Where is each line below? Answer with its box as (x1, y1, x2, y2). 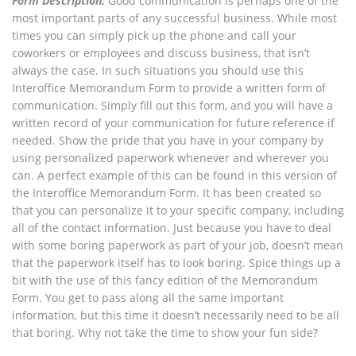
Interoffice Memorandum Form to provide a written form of (12, 80, 326, 95)
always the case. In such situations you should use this (12, 63, 304, 78)
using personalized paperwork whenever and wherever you (12, 150, 329, 165)
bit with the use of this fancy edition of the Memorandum (12, 273, 318, 288)
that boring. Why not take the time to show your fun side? (12, 325, 318, 340)
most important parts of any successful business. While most (12, 10, 337, 25)
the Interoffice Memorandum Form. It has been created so (12, 185, 321, 200)
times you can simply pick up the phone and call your (12, 28, 296, 43)
